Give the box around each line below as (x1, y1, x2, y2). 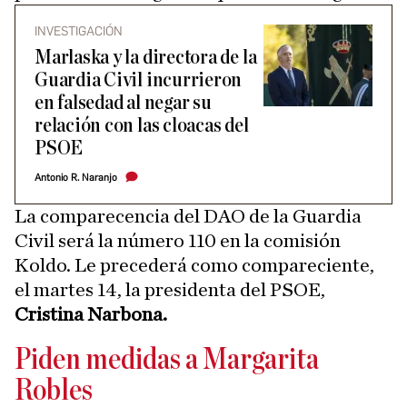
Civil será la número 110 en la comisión (15, 231, 341, 251)
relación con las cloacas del (35, 115, 249, 136)
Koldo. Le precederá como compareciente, (15, 255, 374, 275)
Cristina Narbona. (15, 304, 167, 324)
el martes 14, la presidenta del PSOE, (15, 280, 325, 300)
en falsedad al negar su (35, 93, 212, 114)
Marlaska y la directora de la (35, 47, 257, 68)
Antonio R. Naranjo (35, 172, 117, 184)
